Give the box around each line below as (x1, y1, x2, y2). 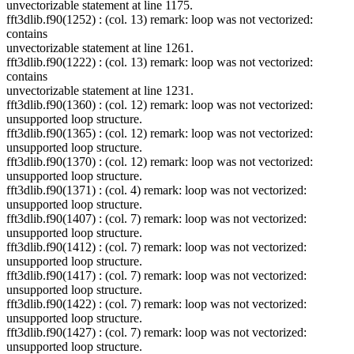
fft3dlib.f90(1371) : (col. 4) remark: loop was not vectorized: (6, 183, 307, 198)
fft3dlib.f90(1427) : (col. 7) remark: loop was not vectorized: (6, 326, 307, 340)
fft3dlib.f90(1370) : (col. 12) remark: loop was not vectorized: (6, 155, 313, 169)
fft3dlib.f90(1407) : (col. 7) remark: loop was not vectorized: (6, 212, 307, 226)
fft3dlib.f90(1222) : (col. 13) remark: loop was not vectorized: (6, 55, 313, 70)
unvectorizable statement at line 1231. (6, 84, 194, 98)
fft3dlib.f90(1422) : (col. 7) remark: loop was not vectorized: (6, 297, 307, 311)
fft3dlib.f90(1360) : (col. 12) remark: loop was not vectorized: (6, 98, 313, 112)
